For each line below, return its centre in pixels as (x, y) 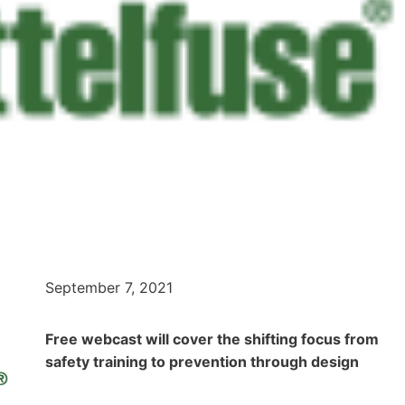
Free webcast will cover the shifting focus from (212, 339)
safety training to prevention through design (202, 361)
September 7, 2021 (109, 287)
